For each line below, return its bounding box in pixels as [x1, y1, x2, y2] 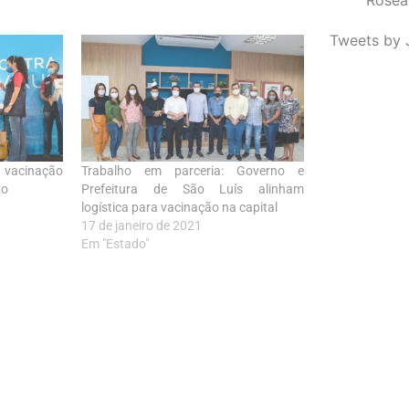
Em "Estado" [81, 236, 150, 251]
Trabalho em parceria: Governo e [81, 163, 304, 178]
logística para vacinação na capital [81, 199, 278, 215]
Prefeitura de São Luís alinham [81, 181, 304, 196]
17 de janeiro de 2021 [81, 217, 203, 233]
